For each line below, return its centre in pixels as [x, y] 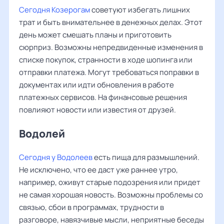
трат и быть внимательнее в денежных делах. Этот [111, 22]
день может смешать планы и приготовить [95, 35]
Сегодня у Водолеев [56, 157]
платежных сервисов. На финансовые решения [103, 97]
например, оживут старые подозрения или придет [110, 182]
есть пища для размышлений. [146, 157]
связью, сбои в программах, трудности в [91, 207]
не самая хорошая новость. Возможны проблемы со [111, 195]
